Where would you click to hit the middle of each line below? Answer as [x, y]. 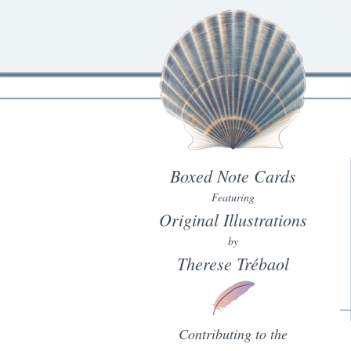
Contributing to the [233, 334]
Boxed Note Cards [233, 175]
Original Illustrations [233, 219]
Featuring [233, 197]
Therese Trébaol [233, 263]
